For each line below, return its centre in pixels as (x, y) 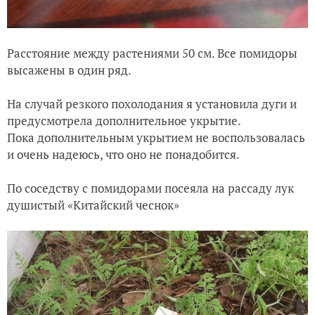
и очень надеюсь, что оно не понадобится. (123, 155)
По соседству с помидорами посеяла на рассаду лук (150, 188)
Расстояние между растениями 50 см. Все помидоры (152, 53)
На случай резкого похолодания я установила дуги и (152, 104)
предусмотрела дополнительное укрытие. (124, 121)
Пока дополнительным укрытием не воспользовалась (156, 138)
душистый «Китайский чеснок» (93, 205)
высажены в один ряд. (69, 70)
